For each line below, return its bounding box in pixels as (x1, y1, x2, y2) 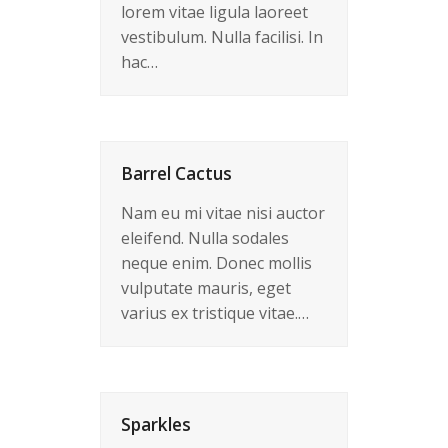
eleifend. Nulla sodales (121, 227, 289, 249)
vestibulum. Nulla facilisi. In (121, 26, 323, 48)
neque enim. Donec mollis (121, 252, 312, 274)
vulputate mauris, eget (121, 277, 291, 299)
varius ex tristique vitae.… (121, 302, 309, 324)
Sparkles (121, 413, 191, 436)
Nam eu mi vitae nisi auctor (121, 202, 325, 224)
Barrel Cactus (121, 162, 232, 185)
